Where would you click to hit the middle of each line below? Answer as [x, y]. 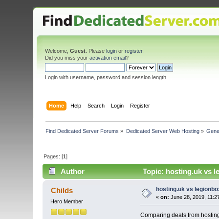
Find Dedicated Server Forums [82, 131]
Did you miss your [67, 58]
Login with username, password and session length [106, 77]
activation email [108, 58]
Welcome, [58, 51]
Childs [62, 191]
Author [72, 172]
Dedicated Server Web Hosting [163, 131]
